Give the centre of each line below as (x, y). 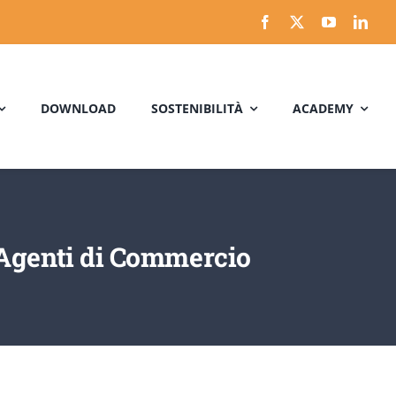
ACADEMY (323, 108)
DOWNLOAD (78, 108)
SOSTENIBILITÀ (197, 108)
